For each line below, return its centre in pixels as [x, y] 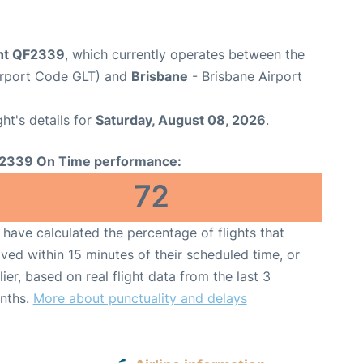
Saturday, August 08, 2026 [181, 120]
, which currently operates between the [185, 54]
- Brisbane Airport [245, 76]
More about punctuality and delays [140, 298]
